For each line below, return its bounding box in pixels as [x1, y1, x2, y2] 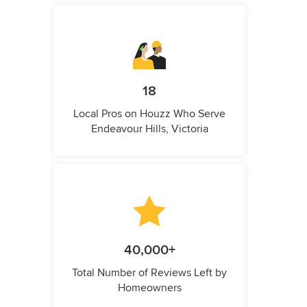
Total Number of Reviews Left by [72, 266, 227, 280]
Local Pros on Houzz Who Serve [73, 107, 225, 121]
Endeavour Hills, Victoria [90, 122, 208, 136]
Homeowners [117, 281, 182, 295]
